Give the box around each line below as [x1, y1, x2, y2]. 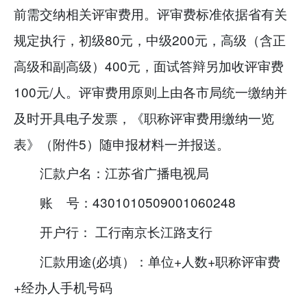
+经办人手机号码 [14, 277, 112, 296]
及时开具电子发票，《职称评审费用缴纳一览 [14, 108, 274, 127]
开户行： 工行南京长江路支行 [40, 221, 213, 241]
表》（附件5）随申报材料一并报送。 [14, 134, 230, 153]
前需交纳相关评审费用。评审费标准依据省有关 [14, 3, 287, 23]
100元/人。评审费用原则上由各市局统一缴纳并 [14, 82, 287, 101]
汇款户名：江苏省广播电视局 [40, 163, 210, 182]
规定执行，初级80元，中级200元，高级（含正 [14, 29, 286, 49]
